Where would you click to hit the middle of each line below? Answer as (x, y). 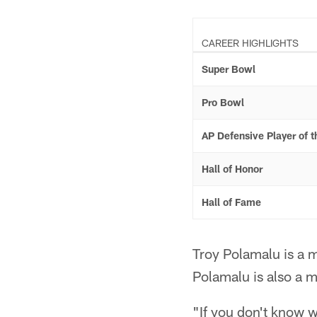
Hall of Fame (231, 202)
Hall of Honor (232, 169)
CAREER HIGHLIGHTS (250, 43)
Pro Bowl (223, 102)
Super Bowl (229, 69)
